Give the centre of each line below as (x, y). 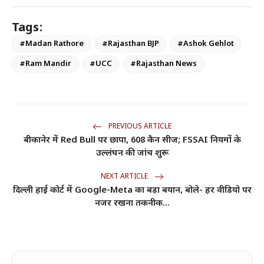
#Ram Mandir (45, 64)
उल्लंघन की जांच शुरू (132, 153)
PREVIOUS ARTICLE (139, 126)
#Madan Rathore (52, 44)
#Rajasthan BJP (131, 44)
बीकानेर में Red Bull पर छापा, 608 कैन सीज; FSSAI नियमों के (132, 140)
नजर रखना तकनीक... (132, 203)
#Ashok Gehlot (206, 44)
